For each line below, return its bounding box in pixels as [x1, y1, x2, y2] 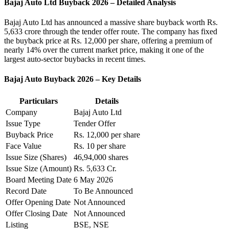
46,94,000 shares [74, 152, 128, 162]
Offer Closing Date [6, 209, 67, 218]
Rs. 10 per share [74, 141, 126, 150]
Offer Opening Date [6, 197, 71, 207]
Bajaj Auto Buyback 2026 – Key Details [4, 75, 141, 84]
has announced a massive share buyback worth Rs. [52, 18, 218, 27]
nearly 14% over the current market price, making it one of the [4, 45, 204, 55]
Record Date [6, 186, 47, 195]
